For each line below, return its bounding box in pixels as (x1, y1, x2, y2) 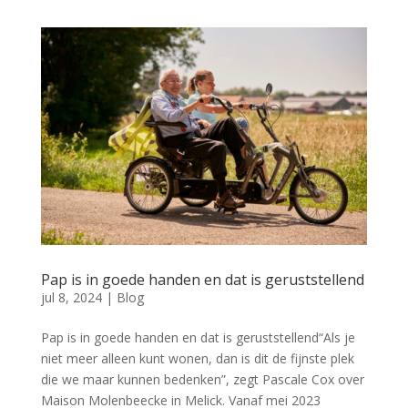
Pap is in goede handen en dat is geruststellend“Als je (40, 329, 355, 347)
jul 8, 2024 (40, 289, 102, 307)
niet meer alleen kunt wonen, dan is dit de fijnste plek (40, 350, 354, 368)
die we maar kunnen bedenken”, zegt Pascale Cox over (40, 371, 364, 389)
